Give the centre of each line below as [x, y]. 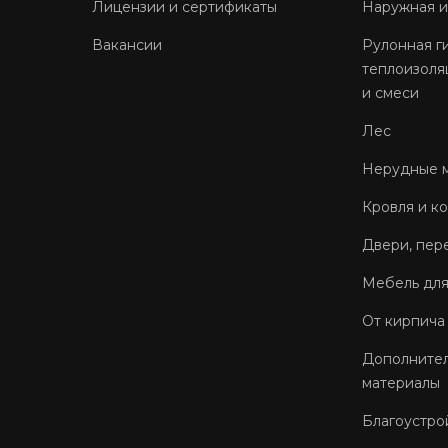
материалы [401, 383]
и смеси [391, 93]
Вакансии [127, 45]
